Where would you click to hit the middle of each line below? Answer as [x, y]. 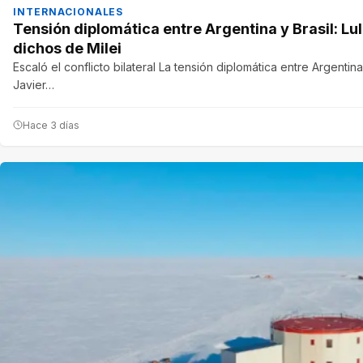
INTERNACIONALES [68, 11]
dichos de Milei [67, 48]
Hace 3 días [51, 125]
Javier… [34, 84]
